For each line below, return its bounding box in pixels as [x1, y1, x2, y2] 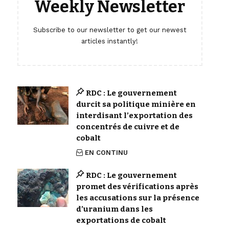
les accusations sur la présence [76, 193, 199, 202]
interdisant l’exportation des [76, 110, 193, 120]
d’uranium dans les [76, 204, 153, 214]
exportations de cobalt [76, 215, 166, 225]
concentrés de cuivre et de [76, 122, 179, 131]
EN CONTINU [85, 148, 128, 156]
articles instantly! [81, 37, 139, 45]
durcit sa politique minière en [76, 99, 196, 109]
